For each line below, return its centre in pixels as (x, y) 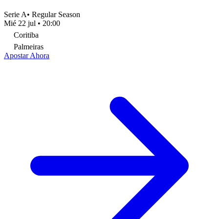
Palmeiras (29, 46)
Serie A (15, 14)
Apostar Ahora (27, 55)
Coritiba (26, 35)
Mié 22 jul (20, 23)
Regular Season (56, 14)
